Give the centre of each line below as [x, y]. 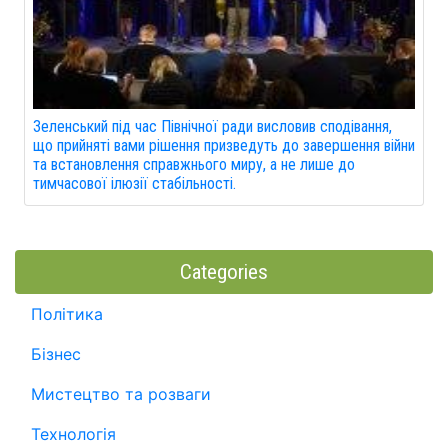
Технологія [73, 434]
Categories [224, 272]
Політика [67, 314]
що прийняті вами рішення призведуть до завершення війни [224, 145]
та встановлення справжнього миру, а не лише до [194, 164]
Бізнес [56, 354]
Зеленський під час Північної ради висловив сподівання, [212, 126]
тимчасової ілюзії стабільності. [134, 183]
